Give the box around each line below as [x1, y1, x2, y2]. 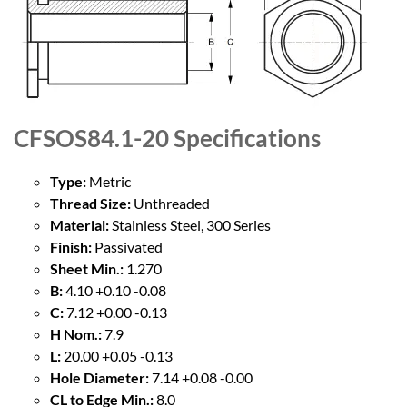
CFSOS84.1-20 [14, 123, 169, 153]
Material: [50, 215, 109, 233]
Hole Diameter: [50, 368, 149, 386]
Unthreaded [131, 194, 210, 212]
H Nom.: [50, 324, 102, 342]
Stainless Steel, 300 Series [109, 215, 271, 233]
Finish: [50, 237, 92, 255]
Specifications [169, 123, 321, 153]
